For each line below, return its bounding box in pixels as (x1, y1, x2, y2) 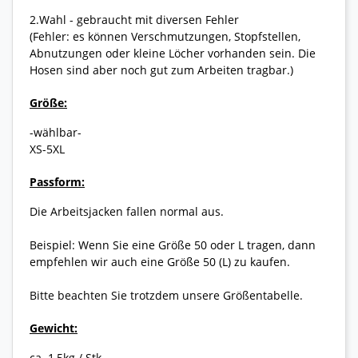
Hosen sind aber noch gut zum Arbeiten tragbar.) (30, 62, 293, 78)
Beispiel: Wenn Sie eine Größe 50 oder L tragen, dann (30, 237, 316, 253)
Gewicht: (30, 320, 78, 336)
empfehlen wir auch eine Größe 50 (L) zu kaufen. (30, 254, 290, 270)
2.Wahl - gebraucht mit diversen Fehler (30, 12, 239, 28)
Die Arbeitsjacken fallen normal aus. (30, 204, 224, 220)
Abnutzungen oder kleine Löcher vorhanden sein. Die (30, 46, 316, 62)
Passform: (30, 174, 85, 190)
